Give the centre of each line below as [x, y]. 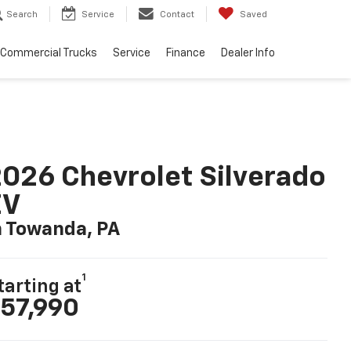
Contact [177, 15]
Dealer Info [248, 54]
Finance [186, 54]
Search [22, 15]
